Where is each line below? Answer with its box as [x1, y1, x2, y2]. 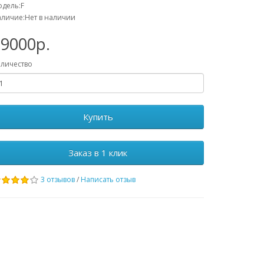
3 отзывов [41, 174, 75, 184]
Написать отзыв [81, 174, 136, 184]
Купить [82, 111, 113, 123]
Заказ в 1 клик [68, 147, 127, 159]
